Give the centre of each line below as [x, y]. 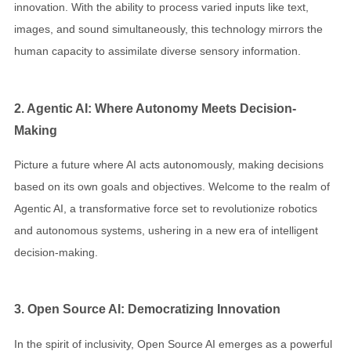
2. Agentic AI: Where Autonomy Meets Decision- [155, 108]
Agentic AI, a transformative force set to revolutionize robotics [166, 209]
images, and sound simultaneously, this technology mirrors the [168, 29]
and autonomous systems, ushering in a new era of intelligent [166, 231]
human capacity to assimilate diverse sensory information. [157, 51]
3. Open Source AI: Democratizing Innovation [147, 309]
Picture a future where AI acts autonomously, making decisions [169, 165]
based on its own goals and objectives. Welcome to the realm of [172, 187]
